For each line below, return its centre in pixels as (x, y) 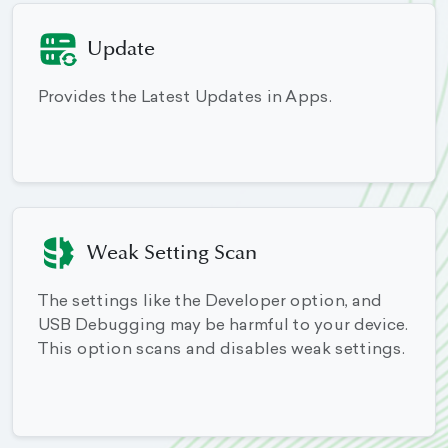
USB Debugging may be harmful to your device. (222, 326)
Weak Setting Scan (172, 253)
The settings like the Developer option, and (209, 302)
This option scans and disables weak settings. (220, 350)
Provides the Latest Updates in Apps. (184, 98)
